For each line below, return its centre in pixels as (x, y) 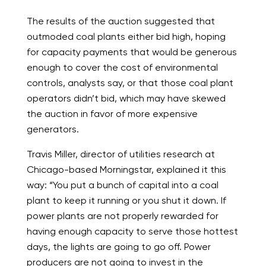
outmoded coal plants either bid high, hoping (126, 36)
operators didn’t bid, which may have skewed (126, 98)
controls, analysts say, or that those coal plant (130, 83)
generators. (53, 129)
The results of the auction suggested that (121, 21)
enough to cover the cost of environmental (122, 67)
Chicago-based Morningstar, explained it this (126, 169)
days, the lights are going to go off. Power (118, 246)
